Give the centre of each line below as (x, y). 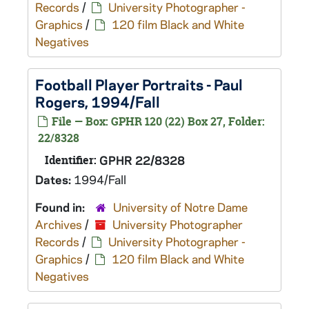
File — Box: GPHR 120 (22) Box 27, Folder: (157, 121)
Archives (59, 224)
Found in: (61, 207)
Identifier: (71, 160)
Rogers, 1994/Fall (98, 101)
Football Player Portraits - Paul (139, 84)
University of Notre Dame (180, 207)
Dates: (54, 179)
